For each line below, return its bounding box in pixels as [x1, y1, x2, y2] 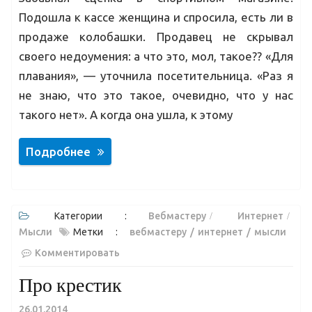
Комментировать [35, 247, 120, 258]
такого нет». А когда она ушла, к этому [19, 107, 233, 121]
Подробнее [26, 145, 91, 158]
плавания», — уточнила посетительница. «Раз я [19, 68, 293, 82]
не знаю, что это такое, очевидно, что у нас [19, 88, 293, 102]
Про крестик [19, 273, 122, 297]
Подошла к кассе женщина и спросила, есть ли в [19, 10, 293, 24]
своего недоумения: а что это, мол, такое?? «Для [19, 49, 293, 63]
